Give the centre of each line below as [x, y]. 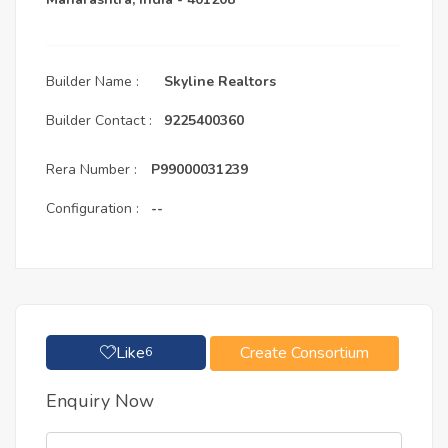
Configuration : [92, 209]
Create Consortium [305, 353]
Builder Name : [92, 82]
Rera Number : [91, 170]
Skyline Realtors [220, 82]
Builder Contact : [99, 121]
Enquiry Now [100, 400]
